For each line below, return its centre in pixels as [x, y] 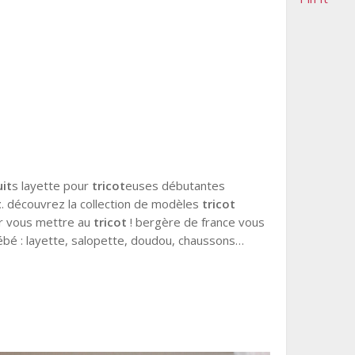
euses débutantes [176, 185]
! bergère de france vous [196, 222]
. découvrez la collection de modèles [102, 204]
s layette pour [52, 185]
